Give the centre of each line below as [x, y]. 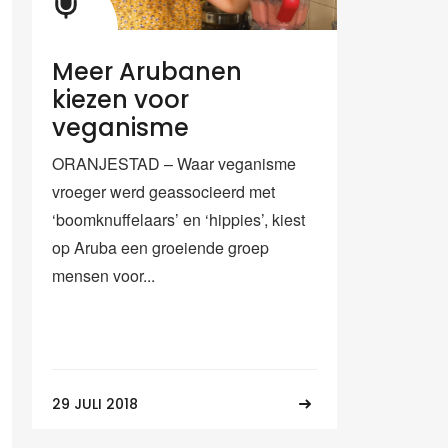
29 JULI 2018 [95, 403]
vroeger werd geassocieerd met [163, 191]
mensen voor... [103, 275]
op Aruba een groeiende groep [160, 247]
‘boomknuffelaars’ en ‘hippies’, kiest [178, 219]
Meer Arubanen [147, 71]
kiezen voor [120, 99]
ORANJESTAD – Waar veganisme [174, 163]
